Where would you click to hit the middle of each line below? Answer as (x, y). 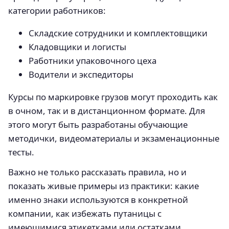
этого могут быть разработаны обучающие (98, 124)
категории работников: (57, 11)
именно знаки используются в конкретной (98, 199)
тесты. (21, 152)
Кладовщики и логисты (77, 47)
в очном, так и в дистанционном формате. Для (107, 110)
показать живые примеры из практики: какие (104, 186)
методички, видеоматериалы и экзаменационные (114, 138)
